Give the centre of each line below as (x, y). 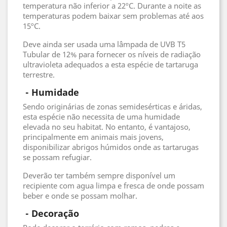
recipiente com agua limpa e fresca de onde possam (113, 185)
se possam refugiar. (57, 157)
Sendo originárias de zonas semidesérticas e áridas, (112, 106)
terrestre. (40, 74)
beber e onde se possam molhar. (80, 196)
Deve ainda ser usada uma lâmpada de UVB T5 (104, 44)
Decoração (55, 213)
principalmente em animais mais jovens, (93, 137)
